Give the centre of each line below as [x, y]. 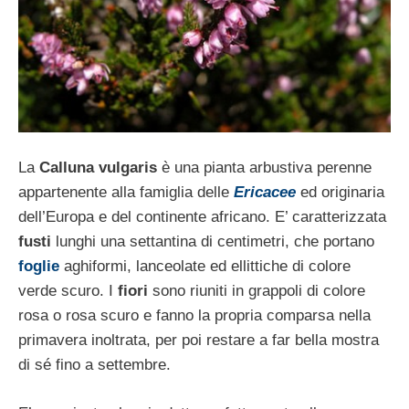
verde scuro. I [68, 291]
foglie [39, 267]
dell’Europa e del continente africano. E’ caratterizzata [202, 217]
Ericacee [265, 193]
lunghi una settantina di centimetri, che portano [215, 242]
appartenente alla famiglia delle [126, 193]
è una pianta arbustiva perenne [264, 168]
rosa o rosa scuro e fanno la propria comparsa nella [194, 316]
